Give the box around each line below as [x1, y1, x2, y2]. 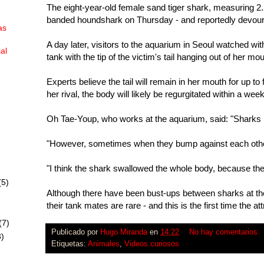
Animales [88, 239, 120, 248]
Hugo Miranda [100, 227, 147, 236]
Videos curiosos [124, 239, 179, 248]
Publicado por [51, 227, 100, 236]
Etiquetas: [51, 239, 88, 248]
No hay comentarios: [189, 227, 260, 236]
